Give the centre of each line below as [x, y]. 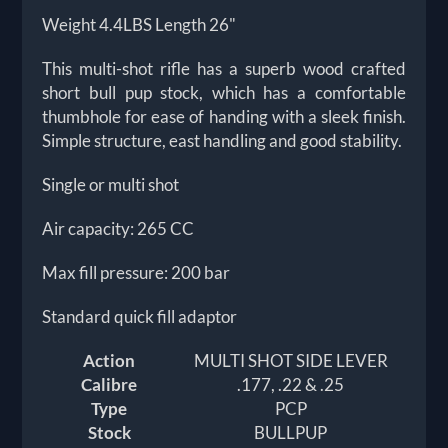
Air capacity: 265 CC [118, 228]
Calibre [109, 384]
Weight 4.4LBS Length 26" [139, 24]
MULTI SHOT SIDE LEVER [290, 360]
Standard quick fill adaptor [140, 316]
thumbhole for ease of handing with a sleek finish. [224, 116]
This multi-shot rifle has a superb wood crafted [224, 68]
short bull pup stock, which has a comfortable [224, 92]
